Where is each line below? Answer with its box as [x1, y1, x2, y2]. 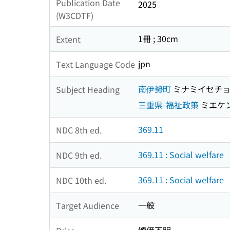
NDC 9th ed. [56, 148, 102, 161]
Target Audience [56, 199, 119, 212]
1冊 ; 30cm [138, 32, 178, 45]
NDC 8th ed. [56, 123, 102, 136]
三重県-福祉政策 [138, 99, 199, 111]
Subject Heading [56, 83, 120, 95]
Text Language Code [56, 57, 135, 70]
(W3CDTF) [56, 9, 93, 22]
